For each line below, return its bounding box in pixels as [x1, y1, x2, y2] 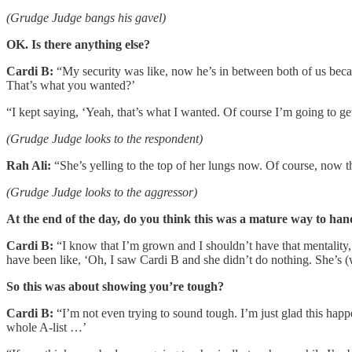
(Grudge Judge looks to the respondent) [6, 132, 203, 146]
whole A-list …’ [6, 321, 86, 335]
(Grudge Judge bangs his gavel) [6, 11, 166, 25]
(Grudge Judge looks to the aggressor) [6, 185, 197, 200]
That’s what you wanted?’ [6, 79, 135, 93]
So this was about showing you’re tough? [6, 280, 224, 294]
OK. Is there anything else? [6, 38, 150, 52]
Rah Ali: [6, 159, 51, 173]
